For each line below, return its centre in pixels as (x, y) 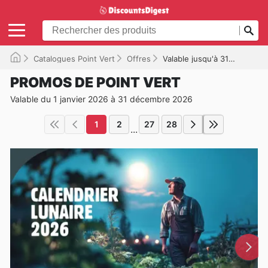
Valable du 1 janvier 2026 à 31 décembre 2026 (101, 99)
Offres (139, 58)
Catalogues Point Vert (74, 58)
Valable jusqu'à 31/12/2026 (196, 58)
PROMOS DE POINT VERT (95, 82)
